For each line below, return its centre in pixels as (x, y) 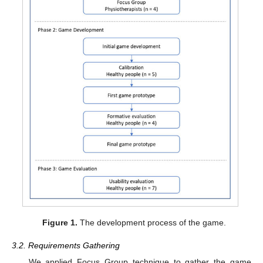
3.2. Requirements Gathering (66, 245)
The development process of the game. (151, 223)
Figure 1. (60, 223)
